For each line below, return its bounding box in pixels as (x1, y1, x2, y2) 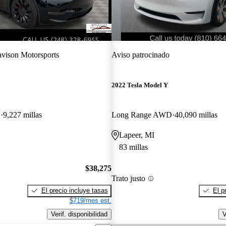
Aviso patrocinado (111, 50, 169, 59)
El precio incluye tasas (41, 186, 108, 194)
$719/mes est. (69, 196, 111, 204)
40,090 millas (174, 110, 217, 120)
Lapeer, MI (119, 131, 154, 140)
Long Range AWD (111, 110, 172, 120)
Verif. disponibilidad (50, 210, 107, 218)
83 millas (119, 143, 148, 152)
